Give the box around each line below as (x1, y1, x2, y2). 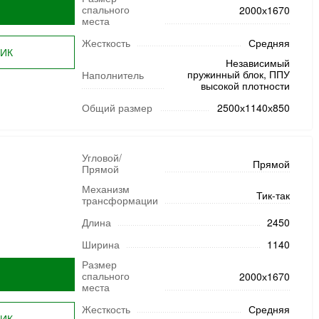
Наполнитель (81, 68, 144, 82)
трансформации (81, 193, 158, 207)
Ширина (81, 237, 120, 251)
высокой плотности (200, 78, 290, 93)
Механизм (81, 182, 130, 196)
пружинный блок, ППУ (187, 67, 290, 81)
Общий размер (81, 100, 152, 115)
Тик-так (256, 188, 290, 202)
